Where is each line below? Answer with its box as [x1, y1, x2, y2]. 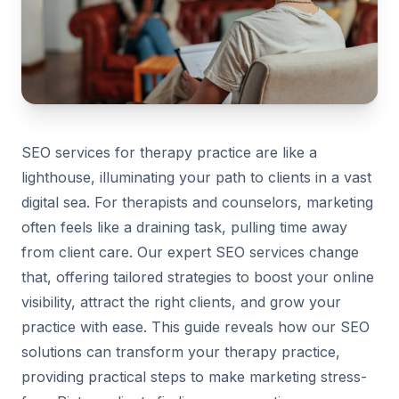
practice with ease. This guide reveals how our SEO [21, 317, 370, 336]
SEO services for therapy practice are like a [21, 142, 317, 161]
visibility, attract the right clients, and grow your [21, 292, 341, 311]
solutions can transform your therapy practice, [21, 342, 340, 361]
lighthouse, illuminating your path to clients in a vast [21, 167, 371, 186]
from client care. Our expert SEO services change [21, 242, 359, 261]
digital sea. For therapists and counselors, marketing [21, 192, 373, 211]
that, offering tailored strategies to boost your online [21, 267, 374, 286]
